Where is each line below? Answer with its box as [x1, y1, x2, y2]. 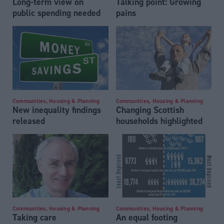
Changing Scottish [115, 103, 184, 115]
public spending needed [12, 7, 100, 19]
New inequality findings [12, 103, 101, 115]
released [12, 114, 45, 126]
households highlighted [115, 114, 202, 126]
